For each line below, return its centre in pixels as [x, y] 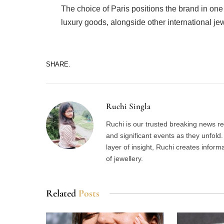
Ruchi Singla [128, 106]
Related [62, 193]
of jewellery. [124, 158]
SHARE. [58, 64]
